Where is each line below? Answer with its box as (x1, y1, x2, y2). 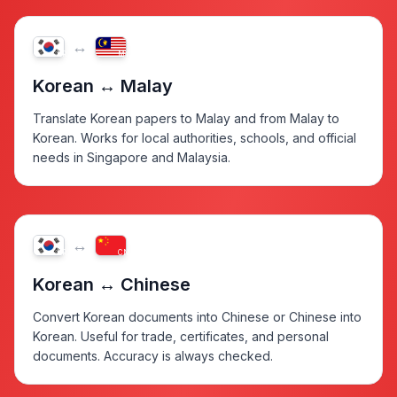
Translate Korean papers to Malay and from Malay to (33, 110, 339, 126)
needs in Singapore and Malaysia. (33, 149, 230, 165)
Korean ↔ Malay (33, 74, 173, 97)
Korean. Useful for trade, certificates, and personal (33, 328, 329, 344)
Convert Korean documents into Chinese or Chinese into (33, 308, 362, 324)
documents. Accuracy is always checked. (33, 347, 273, 363)
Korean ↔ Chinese (33, 273, 191, 295)
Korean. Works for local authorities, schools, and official (33, 129, 356, 145)
